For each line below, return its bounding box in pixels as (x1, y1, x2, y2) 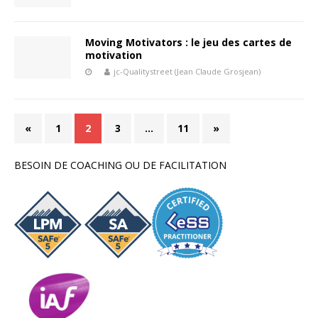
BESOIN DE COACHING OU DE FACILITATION (14, 158, 226, 172)
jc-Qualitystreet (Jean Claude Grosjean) (114, 65, 261, 77)
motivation (85, 48, 142, 62)
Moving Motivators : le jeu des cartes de (85, 35, 292, 49)
